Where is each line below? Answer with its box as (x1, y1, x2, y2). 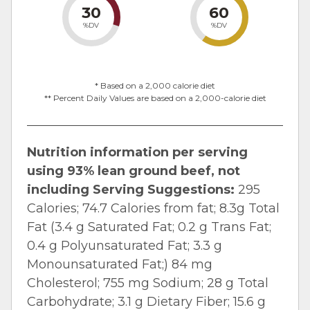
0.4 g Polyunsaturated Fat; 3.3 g (27, 238, 222, 254)
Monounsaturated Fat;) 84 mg (27, 257, 212, 273)
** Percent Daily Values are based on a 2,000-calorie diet (44, 93, 266, 104)
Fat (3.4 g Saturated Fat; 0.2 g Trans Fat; (27, 219, 271, 235)
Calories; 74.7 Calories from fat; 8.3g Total (27, 201, 280, 217)
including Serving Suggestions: (27, 182, 235, 198)
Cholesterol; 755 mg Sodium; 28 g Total (27, 275, 268, 291)
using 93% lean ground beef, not (27, 163, 240, 179)
